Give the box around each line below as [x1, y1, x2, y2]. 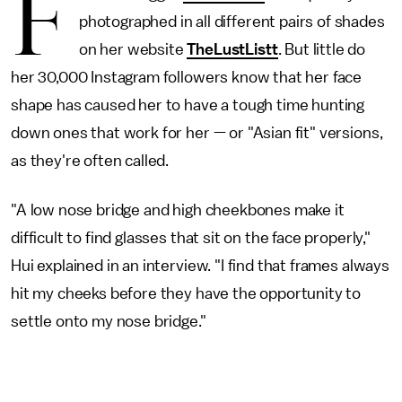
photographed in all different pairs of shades [78, 13, 385, 30]
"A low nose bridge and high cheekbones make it [11, 202, 345, 218]
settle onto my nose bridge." [11, 313, 206, 329]
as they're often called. [11, 153, 172, 169]
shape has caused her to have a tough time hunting [11, 97, 365, 113]
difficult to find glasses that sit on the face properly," [11, 230, 371, 246]
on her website [78, 41, 188, 57]
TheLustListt [187, 41, 278, 57]
